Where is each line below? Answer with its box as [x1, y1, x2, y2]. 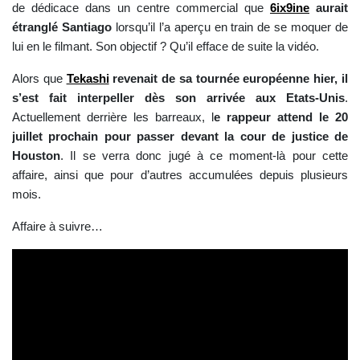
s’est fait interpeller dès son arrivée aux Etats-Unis [12, 92, 345, 104]
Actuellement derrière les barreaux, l [12, 111, 214, 124]
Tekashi [66, 72, 109, 85]
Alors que [12, 72, 63, 85]
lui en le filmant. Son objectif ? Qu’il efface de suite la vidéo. [12, 40, 319, 53]
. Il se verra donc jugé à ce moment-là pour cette [60, 149, 348, 162]
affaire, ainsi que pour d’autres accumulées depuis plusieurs [12, 169, 348, 182]
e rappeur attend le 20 [214, 111, 348, 124]
